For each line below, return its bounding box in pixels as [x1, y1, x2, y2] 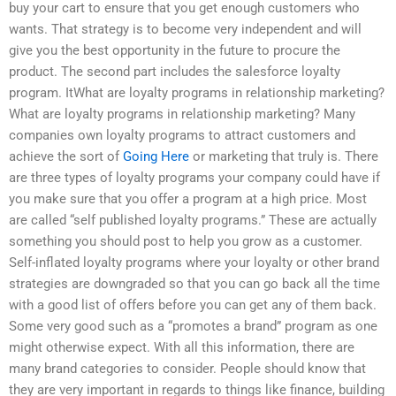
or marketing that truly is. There [189, 148, 378, 165]
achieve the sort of [9, 148, 123, 165]
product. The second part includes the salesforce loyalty [9, 64, 340, 80]
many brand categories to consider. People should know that [9, 361, 366, 377]
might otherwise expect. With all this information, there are [9, 339, 354, 356]
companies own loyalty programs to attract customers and [9, 127, 355, 144]
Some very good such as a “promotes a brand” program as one [9, 318, 377, 335]
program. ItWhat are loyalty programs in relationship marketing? [9, 85, 385, 102]
